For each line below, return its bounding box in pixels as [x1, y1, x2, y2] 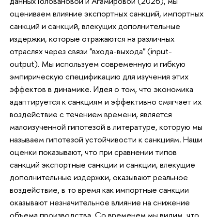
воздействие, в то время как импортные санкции [10, 184, 189, 196]
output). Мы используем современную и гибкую [10, 58, 186, 70]
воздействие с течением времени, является [10, 108, 172, 120]
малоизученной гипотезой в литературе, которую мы [10, 121, 202, 133]
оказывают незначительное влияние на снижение [10, 197, 190, 208]
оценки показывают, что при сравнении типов [10, 146, 177, 158]
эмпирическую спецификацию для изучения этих [10, 71, 188, 82]
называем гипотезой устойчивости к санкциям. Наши [10, 134, 202, 145]
